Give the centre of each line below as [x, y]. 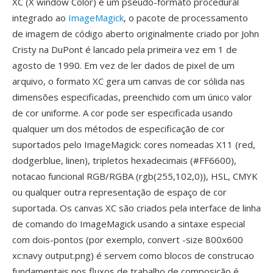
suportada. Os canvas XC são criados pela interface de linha [136, 208]
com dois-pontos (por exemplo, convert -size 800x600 [128, 239]
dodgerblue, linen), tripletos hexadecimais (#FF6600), [124, 160]
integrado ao [40, 18]
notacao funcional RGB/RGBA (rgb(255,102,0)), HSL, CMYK [135, 176]
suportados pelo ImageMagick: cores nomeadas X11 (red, [134, 144]
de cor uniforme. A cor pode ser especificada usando [122, 113]
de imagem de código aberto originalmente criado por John [136, 34]
